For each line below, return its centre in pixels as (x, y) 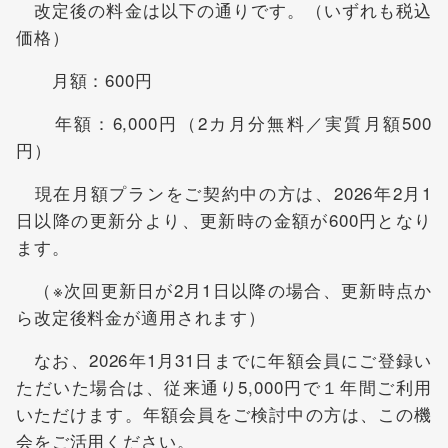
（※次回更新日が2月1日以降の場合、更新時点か (224, 289)
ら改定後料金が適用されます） (141, 316)
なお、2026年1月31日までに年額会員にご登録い (224, 359)
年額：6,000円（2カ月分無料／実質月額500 (224, 122)
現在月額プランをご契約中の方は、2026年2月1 (224, 192)
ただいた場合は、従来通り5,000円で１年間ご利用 (224, 386)
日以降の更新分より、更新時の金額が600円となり (224, 219)
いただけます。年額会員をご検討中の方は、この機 (224, 413)
